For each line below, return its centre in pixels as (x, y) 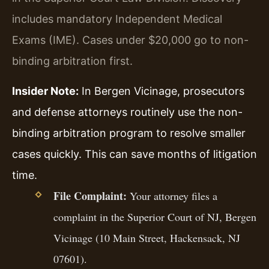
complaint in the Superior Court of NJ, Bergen (155, 216)
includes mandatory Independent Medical (117, 19)
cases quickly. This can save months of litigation (134, 154)
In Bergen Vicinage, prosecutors (162, 91)
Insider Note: (45, 91)
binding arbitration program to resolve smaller (129, 133)
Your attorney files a (172, 195)
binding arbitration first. (72, 61)
